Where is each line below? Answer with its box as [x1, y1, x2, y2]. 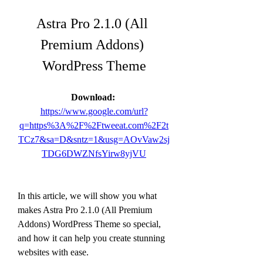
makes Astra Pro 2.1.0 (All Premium [18, 205, 152, 215]
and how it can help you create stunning [18, 233, 165, 243]
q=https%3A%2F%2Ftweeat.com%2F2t [19, 120, 168, 130]
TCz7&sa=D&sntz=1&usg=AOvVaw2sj [18, 134, 170, 144]
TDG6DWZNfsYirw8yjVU [42, 149, 146, 159]
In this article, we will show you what [18, 191, 157, 201]
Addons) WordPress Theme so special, [18, 219, 161, 229]
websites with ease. [18, 247, 89, 257]
